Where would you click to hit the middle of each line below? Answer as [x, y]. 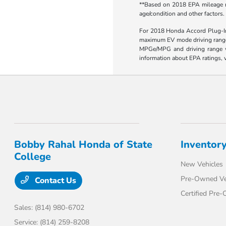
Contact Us [55, 181]
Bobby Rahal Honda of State [83, 145]
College [33, 157]
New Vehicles [202, 164]
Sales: [25, 208]
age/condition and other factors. [182, 14]
